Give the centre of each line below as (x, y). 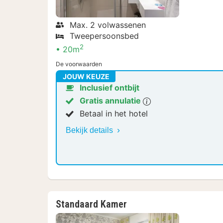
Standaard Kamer (91, 204)
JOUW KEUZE (86, 76)
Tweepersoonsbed (104, 36)
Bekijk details (90, 130)
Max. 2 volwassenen (108, 25)
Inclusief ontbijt (110, 87)
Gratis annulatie (111, 100)
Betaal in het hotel (114, 113)
